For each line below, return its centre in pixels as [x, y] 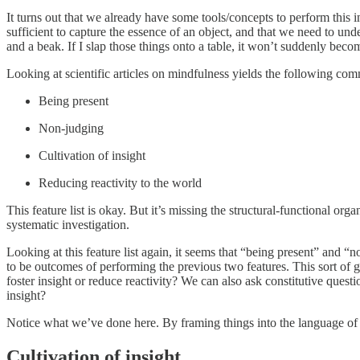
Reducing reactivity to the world [120, 183]
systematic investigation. [68, 225]
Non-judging [71, 129]
